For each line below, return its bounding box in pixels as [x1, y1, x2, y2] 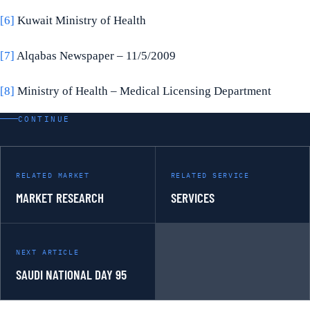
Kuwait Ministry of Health [15, 14, 146, 28]
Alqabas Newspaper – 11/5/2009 [15, 49, 176, 63]
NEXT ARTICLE [16, 247, 80, 257]
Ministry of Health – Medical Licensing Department [15, 84, 271, 98]
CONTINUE [18, 113, 71, 124]
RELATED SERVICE [170, 170, 250, 180]
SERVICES [170, 189, 215, 206]
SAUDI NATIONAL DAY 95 [16, 266, 127, 282]
